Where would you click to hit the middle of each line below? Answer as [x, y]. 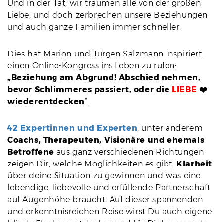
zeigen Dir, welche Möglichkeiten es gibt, [92, 164]
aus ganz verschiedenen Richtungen [130, 152]
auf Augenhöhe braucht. [58, 200]
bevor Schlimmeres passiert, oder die [90, 90]
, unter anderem [170, 128]
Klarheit [194, 164]
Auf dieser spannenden [156, 200]
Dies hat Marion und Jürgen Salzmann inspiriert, [106, 54]
